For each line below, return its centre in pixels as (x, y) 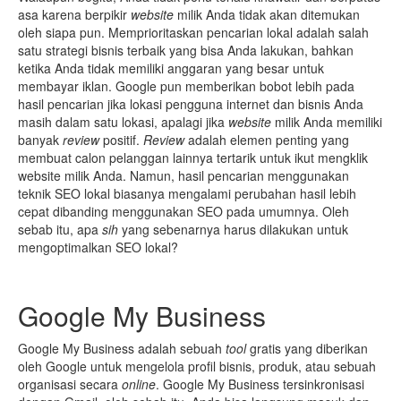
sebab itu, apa (60, 229)
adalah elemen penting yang (267, 139)
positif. (123, 139)
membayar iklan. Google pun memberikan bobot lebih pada (186, 85)
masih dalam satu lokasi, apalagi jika (123, 121)
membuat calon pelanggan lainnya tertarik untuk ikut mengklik (193, 157)
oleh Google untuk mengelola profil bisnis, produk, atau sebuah (197, 366)
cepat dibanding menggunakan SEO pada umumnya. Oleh (183, 211)
